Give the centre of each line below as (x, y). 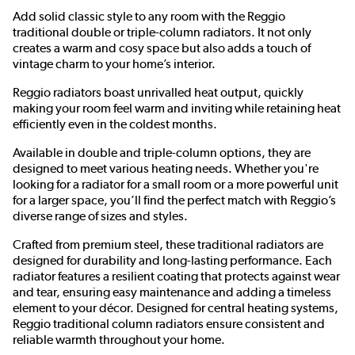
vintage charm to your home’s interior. (114, 63)
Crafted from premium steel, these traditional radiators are (168, 244)
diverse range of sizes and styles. (100, 216)
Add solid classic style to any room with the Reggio (149, 16)
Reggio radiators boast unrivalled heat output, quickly (158, 92)
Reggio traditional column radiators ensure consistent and (169, 323)
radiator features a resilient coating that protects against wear (176, 276)
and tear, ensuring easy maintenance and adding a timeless (172, 292)
